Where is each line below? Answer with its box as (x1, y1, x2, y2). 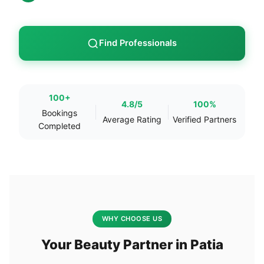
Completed (38, 121, 81, 131)
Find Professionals (99, 38, 177, 49)
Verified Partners (173, 114, 236, 125)
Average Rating (103, 114, 161, 125)
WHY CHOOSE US (101, 214, 163, 223)
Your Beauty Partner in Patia (41, 236, 223, 253)
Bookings (42, 108, 77, 118)
